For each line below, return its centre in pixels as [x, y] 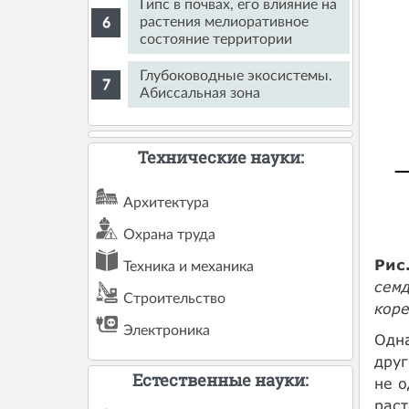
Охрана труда [170, 234]
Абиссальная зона [200, 93]
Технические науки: [220, 157]
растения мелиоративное [225, 22]
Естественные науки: [221, 379]
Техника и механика [189, 266]
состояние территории [216, 40]
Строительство [175, 298]
